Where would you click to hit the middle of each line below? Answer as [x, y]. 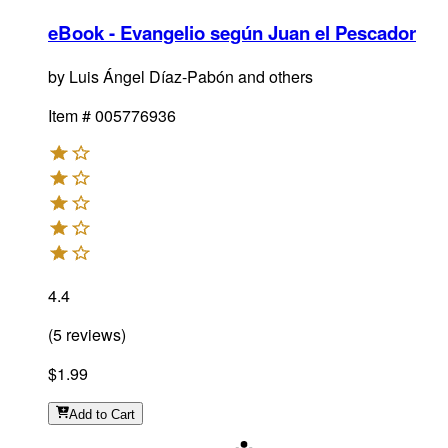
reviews [91, 334]
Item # [69, 115]
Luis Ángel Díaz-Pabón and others [191, 76]
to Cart [116, 414]
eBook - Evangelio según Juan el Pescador [232, 32]
